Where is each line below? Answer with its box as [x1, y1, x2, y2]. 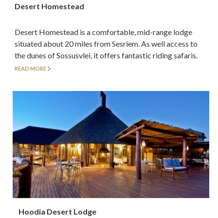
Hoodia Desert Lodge [18, 207, 97, 217]
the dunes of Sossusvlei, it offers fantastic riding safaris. [15, 51, 198, 60]
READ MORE [15, 65, 46, 72]
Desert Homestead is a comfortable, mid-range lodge [15, 27, 192, 37]
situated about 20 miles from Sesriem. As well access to [15, 39, 198, 49]
